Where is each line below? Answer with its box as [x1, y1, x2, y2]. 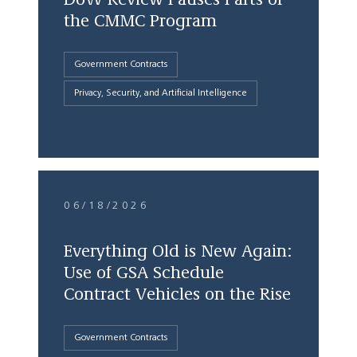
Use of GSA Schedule [64, 264, 224, 282]
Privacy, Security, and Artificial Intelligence [74, 88, 247, 98]
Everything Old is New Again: [64, 242, 292, 261]
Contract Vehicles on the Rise [64, 285, 291, 304]
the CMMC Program [64, 12, 217, 30]
